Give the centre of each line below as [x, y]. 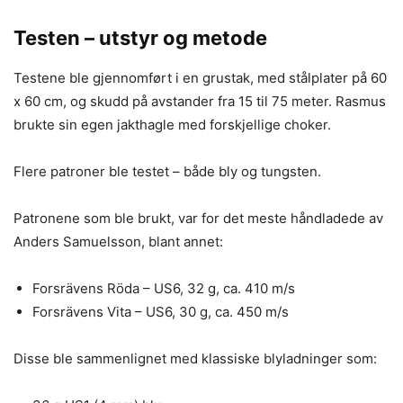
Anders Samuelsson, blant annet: [118, 242]
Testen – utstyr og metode [140, 38]
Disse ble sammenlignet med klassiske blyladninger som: [195, 358]
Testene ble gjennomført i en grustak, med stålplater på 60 [200, 78]
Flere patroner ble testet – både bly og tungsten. [167, 171]
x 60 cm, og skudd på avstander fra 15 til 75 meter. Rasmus [200, 101]
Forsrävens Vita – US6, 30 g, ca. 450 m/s [161, 312]
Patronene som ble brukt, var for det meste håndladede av [198, 218]
